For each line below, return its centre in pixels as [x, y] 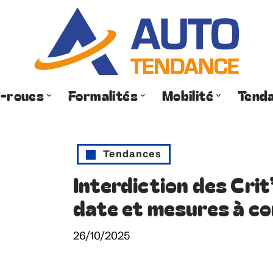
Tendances [132, 154]
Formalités [103, 95]
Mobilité [188, 95]
